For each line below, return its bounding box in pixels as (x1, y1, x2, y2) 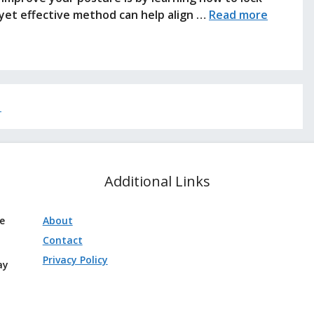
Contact (42, 233, 83, 247)
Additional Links (104, 171, 210, 191)
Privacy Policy (42, 252, 108, 266)
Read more (209, 6, 268, 22)
